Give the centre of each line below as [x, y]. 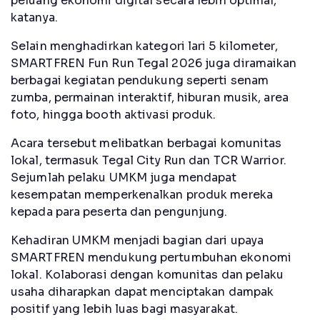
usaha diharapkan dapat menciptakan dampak [142, 291]
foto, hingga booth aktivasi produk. [114, 114]
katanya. [34, 17]
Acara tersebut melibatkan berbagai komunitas [146, 143]
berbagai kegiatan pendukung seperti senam [140, 80]
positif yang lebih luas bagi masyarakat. [125, 309]
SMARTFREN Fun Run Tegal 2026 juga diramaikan [154, 63]
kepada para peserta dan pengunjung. [119, 211]
